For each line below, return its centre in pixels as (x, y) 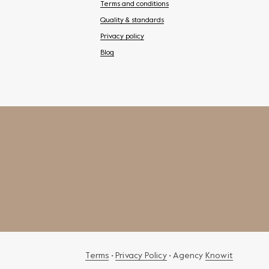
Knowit (219, 255)
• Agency (186, 255)
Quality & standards (132, 20)
